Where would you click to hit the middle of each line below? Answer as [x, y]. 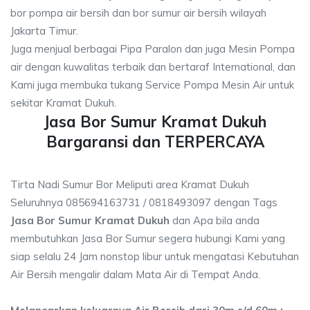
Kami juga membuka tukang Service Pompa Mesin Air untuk [152, 85]
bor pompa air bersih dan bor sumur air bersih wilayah [138, 13]
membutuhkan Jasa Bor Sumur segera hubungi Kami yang [148, 238]
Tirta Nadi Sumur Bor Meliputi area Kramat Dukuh [130, 184]
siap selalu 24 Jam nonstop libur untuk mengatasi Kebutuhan [155, 256]
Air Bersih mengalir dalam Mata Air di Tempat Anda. [135, 274]
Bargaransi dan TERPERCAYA [155, 142]
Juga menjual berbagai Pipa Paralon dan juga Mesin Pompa [153, 49]
